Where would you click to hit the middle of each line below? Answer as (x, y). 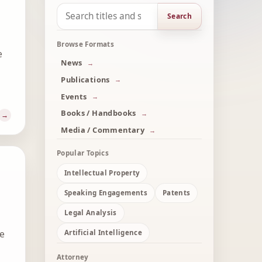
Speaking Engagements (106, 193)
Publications (85, 79)
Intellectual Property (102, 173)
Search (179, 16)
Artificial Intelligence (103, 233)
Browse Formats (85, 44)
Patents (176, 193)
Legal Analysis (91, 213)
